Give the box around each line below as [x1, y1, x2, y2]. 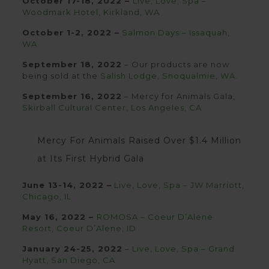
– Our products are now [121, 59, 229, 69]
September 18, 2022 [22, 59, 122, 69]
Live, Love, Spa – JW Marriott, [113, 180, 244, 190]
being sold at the [22, 71, 100, 80]
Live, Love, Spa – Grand [131, 244, 235, 253]
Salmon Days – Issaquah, [121, 28, 230, 37]
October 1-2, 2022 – [22, 28, 119, 37]
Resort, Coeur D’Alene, [22, 223, 124, 233]
